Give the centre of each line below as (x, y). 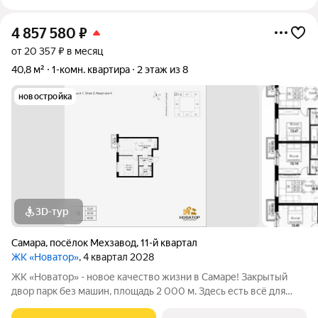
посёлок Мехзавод (93, 243)
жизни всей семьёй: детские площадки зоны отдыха (132, 305)
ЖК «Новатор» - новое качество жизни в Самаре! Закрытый (149, 277)
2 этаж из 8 (163, 70)
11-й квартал (169, 243)
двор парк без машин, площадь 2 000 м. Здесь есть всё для (84, 291)
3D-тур (52, 212)
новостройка (45, 97)
